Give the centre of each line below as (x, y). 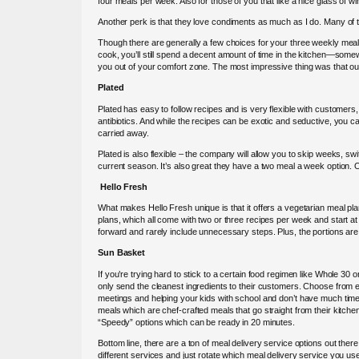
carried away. (123, 133)
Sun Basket (121, 253)
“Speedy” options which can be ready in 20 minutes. (196, 322)
